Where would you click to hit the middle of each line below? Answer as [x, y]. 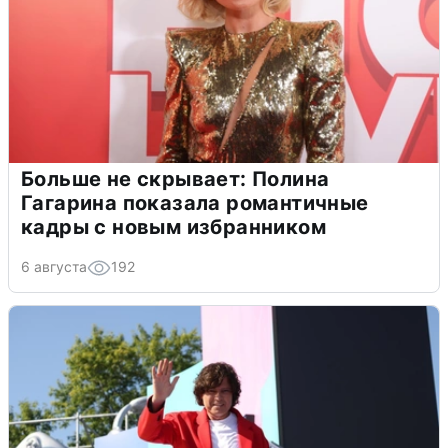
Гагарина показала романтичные [195, 202]
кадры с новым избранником [173, 226]
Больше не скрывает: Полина [175, 178]
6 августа [54, 266]
